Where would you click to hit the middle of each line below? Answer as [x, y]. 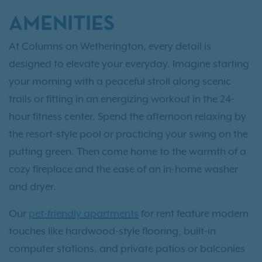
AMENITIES [62, 25]
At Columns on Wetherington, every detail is [110, 46]
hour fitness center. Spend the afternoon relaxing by [127, 117]
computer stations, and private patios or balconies [127, 249]
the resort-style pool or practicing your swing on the [128, 134]
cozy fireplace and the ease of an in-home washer [123, 169]
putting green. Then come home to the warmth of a [127, 152]
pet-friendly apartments [84, 214]
